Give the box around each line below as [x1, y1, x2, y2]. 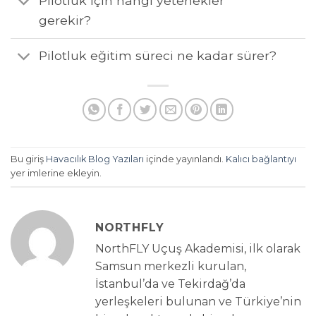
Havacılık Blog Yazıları [46, 154, 144, 165]
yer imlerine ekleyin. [11, 168, 102, 179]
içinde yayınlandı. [144, 154, 226, 165]
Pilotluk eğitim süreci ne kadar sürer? [39, 48, 277, 63]
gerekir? [39, 13, 92, 28]
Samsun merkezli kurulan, [95, 259, 246, 273]
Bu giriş [11, 154, 46, 165]
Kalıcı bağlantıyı [226, 154, 296, 165]
